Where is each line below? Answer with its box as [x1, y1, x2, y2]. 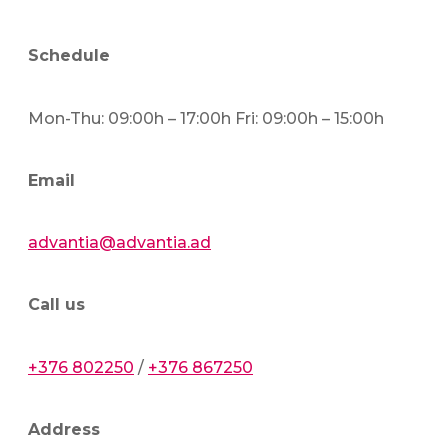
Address [28, 419, 100, 439]
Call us [28, 295, 85, 315]
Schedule [28, 46, 110, 66]
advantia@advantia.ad [28, 233, 211, 253]
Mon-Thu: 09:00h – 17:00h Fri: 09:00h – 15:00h [28, 108, 384, 128]
